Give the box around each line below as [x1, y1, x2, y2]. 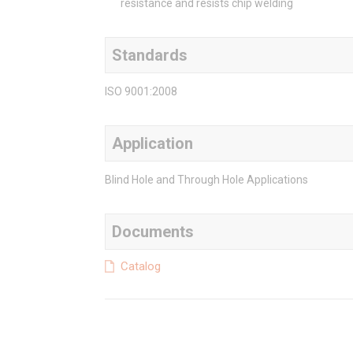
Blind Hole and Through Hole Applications [105, 173, 308, 187]
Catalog [121, 259, 161, 274]
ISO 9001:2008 [105, 85, 177, 98]
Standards [112, 46, 188, 65]
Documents [112, 222, 194, 242]
